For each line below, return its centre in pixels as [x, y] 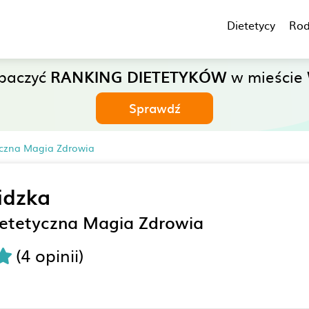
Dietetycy [251, 25]
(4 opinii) [50, 255]
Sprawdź [154, 108]
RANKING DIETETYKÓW [139, 76]
